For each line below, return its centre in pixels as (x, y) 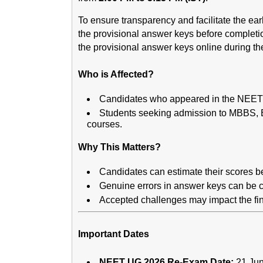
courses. (104, 124)
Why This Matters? (119, 147)
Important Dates (114, 234)
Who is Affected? (116, 75)
